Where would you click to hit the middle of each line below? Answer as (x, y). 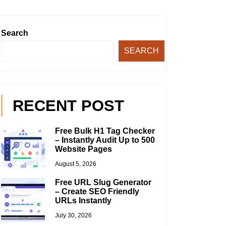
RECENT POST (68, 106)
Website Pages (83, 149)
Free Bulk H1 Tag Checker (105, 131)
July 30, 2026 (73, 216)
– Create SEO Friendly (97, 192)
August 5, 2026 (75, 164)
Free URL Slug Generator (103, 183)
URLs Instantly (83, 201)
